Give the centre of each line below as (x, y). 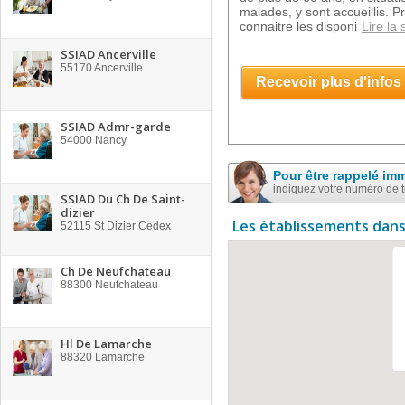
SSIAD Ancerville (108, 54)
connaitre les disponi (298, 26)
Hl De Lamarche (106, 344)
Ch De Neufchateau (116, 271)
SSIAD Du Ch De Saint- (123, 199)
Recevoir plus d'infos (329, 82)
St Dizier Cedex (131, 226)
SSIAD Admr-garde (116, 127)
